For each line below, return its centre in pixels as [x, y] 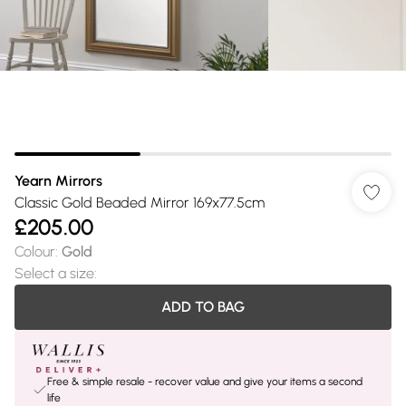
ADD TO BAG [203, 307]
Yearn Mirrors [58, 181]
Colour [35, 251]
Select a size [54, 273]
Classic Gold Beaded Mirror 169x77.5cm [140, 203]
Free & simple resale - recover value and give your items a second [205, 382]
